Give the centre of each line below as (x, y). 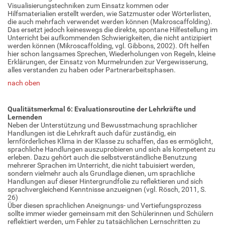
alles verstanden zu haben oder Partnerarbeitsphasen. (92, 70)
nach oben (24, 83)
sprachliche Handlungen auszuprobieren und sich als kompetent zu (111, 149)
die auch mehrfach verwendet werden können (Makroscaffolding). (110, 21)
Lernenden (25, 117)
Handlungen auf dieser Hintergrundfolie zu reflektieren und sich (105, 181)
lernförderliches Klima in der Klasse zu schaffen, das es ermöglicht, (110, 141)
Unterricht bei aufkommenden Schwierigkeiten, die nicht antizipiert (110, 37)
